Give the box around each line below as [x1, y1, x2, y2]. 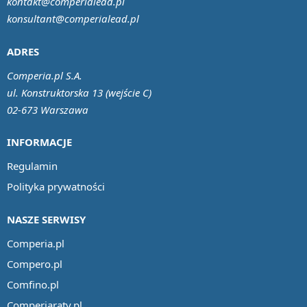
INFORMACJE [7, 135, 72, 149]
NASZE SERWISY [7, 212, 86, 226]
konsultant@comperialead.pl [7, 12, 139, 26]
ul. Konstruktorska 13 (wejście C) [7, 85, 151, 99]
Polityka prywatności [7, 180, 105, 194]
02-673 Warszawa [7, 102, 88, 116]
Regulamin [7, 159, 58, 173]
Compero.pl [7, 256, 62, 271]
